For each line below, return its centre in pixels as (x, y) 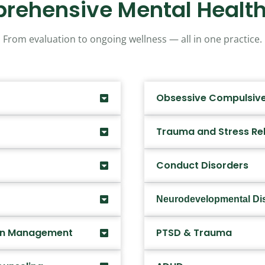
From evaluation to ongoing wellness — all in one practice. (132, 39)
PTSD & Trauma (194, 232)
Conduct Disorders (202, 165)
